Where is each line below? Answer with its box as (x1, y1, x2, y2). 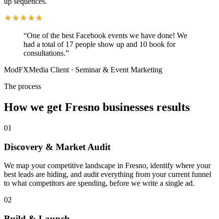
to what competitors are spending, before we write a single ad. (4, 179, 195, 188)
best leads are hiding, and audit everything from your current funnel (4, 170, 211, 179)
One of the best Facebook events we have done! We (27, 31, 187, 40)
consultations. (23, 49, 66, 58)
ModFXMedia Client (4, 66, 69, 74)
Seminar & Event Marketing (75, 66, 162, 74)
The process (4, 82, 41, 91)
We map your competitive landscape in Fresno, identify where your (4, 161, 211, 170)
